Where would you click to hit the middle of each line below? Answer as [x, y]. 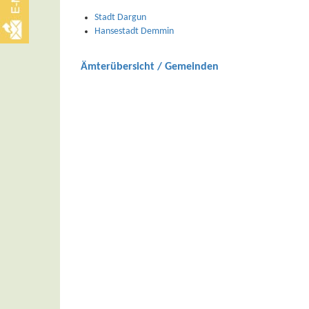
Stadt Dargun [120, 18]
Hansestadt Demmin [134, 32]
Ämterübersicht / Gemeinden [150, 67]
